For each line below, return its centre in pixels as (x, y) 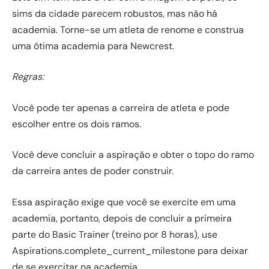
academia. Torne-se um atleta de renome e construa (128, 29)
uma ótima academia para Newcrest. (93, 46)
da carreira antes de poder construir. (93, 171)
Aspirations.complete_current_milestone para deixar (130, 250)
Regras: (28, 77)
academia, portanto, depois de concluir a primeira (122, 218)
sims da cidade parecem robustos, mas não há (115, 13)
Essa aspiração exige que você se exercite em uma (124, 202)
